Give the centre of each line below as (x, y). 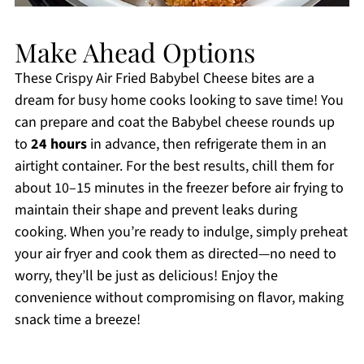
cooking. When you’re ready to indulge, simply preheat (181, 232)
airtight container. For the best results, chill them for (174, 167)
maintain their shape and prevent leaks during (156, 210)
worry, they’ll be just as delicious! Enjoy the (146, 276)
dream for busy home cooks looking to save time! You (179, 101)
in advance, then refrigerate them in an (206, 145)
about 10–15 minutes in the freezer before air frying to (179, 188)
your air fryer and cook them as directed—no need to (175, 254)
